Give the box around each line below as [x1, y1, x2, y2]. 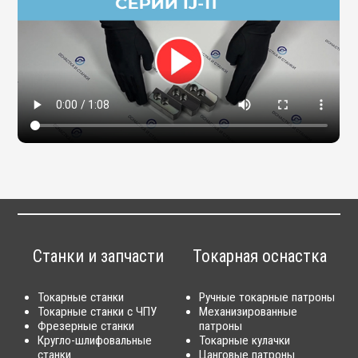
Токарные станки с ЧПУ [38, 304, 157, 320]
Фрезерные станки [38, 319, 135, 334]
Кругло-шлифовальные [38, 333, 153, 348]
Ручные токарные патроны [199, 290, 335, 305]
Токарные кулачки [199, 333, 290, 348]
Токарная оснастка [192, 246, 327, 267]
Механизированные [199, 304, 297, 320]
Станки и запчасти [33, 246, 165, 267]
